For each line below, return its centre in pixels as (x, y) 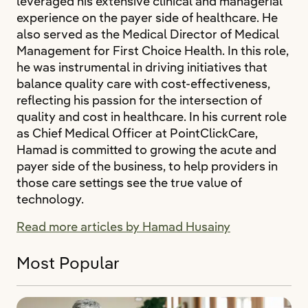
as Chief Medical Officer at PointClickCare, (137, 133)
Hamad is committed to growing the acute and (146, 150)
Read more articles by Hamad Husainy (123, 227)
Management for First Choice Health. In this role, (153, 51)
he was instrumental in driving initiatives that (142, 67)
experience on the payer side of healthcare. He (147, 18)
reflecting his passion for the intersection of (139, 100)
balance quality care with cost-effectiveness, (143, 84)
